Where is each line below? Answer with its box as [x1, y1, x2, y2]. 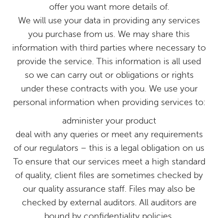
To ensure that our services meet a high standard [13, 156, 205, 167]
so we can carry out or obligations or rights [24, 69, 194, 80]
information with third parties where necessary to [12, 42, 206, 53]
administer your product [62, 115, 156, 126]
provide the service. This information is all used [17, 55, 201, 67]
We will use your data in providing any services [18, 15, 200, 26]
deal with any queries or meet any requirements [15, 128, 203, 140]
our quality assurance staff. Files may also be [23, 183, 195, 194]
